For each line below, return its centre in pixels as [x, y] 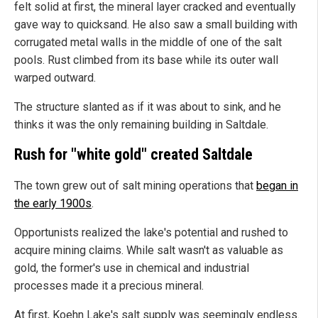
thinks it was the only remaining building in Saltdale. [141, 125]
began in [277, 185]
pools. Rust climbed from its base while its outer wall [146, 60]
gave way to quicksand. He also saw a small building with [156, 25]
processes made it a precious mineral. [109, 285]
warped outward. [55, 78]
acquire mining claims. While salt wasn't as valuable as [149, 250]
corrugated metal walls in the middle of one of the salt [148, 43]
